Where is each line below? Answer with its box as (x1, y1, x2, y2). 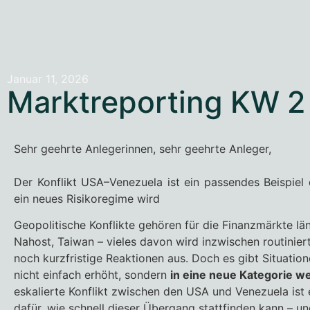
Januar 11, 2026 (7, 72, 89, 86)
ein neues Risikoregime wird (14, 192, 160, 206)
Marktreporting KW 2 (7, 84, 305, 120)
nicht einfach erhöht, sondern (14, 268, 170, 282)
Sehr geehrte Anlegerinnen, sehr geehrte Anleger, (14, 142, 271, 156)
